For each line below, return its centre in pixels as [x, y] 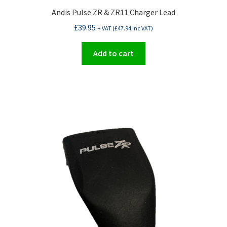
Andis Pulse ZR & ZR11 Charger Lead [113, 12]
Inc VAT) [142, 28]
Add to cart [113, 53]
